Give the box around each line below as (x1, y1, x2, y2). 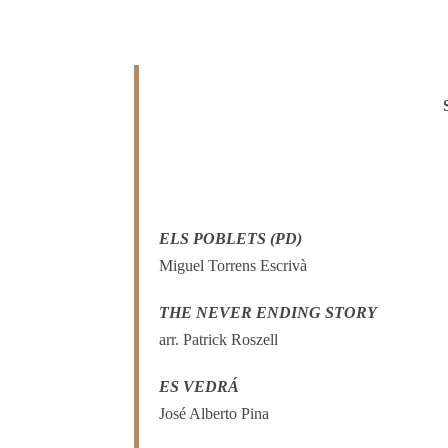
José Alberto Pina (159, 405, 270, 423)
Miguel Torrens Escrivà (159, 257, 308, 275)
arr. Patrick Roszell (159, 331, 279, 349)
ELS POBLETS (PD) (159, 230, 303, 248)
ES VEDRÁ (159, 378, 240, 396)
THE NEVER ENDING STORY (159, 304, 378, 322)
